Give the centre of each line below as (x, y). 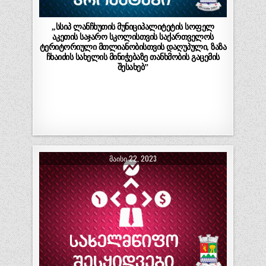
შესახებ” (133, 67)
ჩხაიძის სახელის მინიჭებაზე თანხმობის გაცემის (133, 57)
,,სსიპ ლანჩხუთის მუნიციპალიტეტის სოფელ (133, 27)
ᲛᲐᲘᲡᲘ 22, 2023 (133, 158)
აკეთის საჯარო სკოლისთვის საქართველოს (133, 37)
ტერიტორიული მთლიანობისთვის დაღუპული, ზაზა (133, 47)
